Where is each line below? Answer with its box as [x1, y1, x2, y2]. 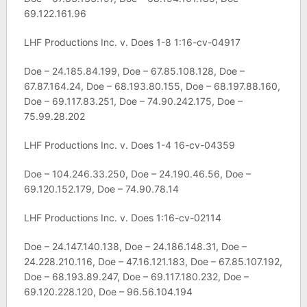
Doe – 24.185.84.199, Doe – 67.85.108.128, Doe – [23, 64, 245, 77]
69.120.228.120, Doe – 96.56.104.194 [23, 285, 193, 297]
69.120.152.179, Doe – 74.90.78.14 [23, 182, 179, 195]
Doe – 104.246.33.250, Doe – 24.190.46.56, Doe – [23, 167, 251, 180]
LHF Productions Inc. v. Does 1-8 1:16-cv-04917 [23, 36, 241, 48]
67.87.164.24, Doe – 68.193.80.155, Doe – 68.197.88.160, [23, 79, 280, 92]
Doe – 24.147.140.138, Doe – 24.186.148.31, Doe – [23, 240, 247, 252]
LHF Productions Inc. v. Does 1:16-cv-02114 [23, 211, 221, 223]
